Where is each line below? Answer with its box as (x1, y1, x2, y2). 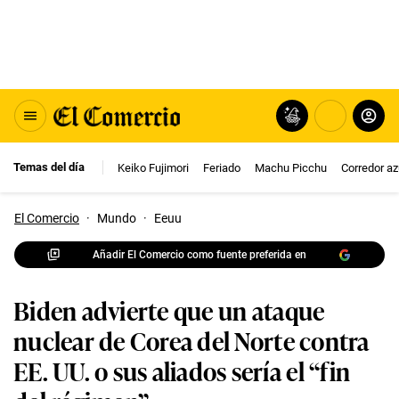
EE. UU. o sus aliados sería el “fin (13, 352, 351, 388)
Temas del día (13, 160, 85, 174)
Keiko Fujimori (118, 160, 189, 175)
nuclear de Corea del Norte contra (13, 322, 370, 358)
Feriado (203, 160, 240, 175)
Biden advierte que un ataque (13, 291, 325, 328)
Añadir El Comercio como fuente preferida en (93, 248, 306, 261)
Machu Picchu (255, 160, 327, 175)
